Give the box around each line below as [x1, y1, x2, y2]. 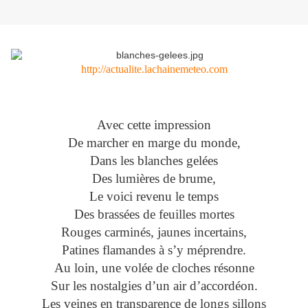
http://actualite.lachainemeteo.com [80, 63, 228, 76]
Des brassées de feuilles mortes [74, 207, 234, 222]
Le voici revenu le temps [89, 189, 219, 204]
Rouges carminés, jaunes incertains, [61, 225, 247, 240]
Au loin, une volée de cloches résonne [54, 261, 254, 276]
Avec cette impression [97, 118, 211, 133]
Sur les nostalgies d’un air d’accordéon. [50, 278, 258, 294]
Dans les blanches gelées [90, 153, 218, 168]
